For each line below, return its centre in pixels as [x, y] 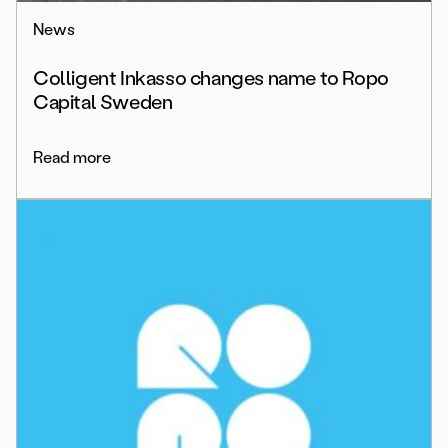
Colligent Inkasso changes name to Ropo [211, 78]
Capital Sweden [103, 102]
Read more [72, 158]
